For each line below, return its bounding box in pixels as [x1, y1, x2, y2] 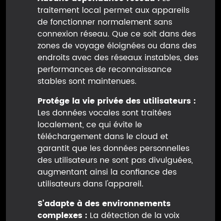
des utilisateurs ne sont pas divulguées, [37, 154, 193, 167]
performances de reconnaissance [37, 63, 172, 76]
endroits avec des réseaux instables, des [37, 51, 198, 65]
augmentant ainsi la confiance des [37, 166, 177, 179]
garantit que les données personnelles [37, 142, 189, 155]
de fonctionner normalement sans [37, 16, 172, 29]
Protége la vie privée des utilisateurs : [37, 95, 196, 108]
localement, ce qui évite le [37, 118, 142, 132]
